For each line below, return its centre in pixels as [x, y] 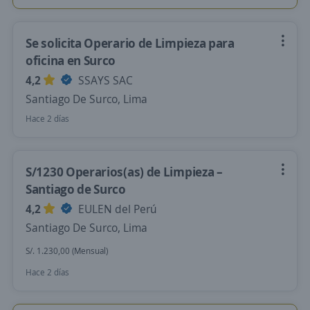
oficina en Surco [71, 60]
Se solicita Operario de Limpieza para [130, 43]
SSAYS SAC [104, 80]
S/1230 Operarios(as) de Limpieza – [124, 172]
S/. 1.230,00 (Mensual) [67, 251]
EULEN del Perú [116, 209]
